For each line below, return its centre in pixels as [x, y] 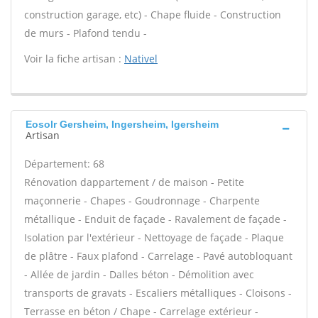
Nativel [141, 59]
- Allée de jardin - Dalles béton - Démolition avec [139, 274]
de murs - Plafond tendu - [86, 33]
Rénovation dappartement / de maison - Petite [134, 182]
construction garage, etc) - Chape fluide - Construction [153, 15]
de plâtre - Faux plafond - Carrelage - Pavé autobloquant [158, 256]
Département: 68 [64, 164]
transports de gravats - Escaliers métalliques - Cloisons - [158, 293]
